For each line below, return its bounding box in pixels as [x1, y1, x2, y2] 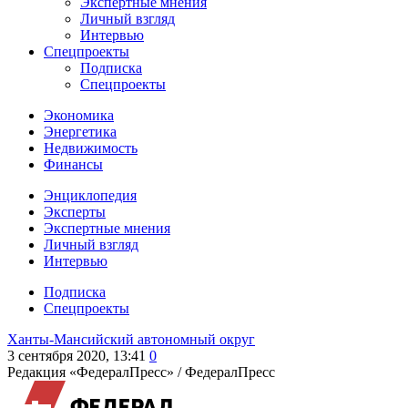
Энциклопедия [44, 188, 137, 203]
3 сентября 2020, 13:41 [7, 348, 146, 363]
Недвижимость [44, 140, 138, 156]
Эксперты [44, 204, 106, 219]
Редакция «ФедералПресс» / [7, 364, 185, 380]
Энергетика [44, 124, 117, 139]
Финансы [44, 157, 103, 172]
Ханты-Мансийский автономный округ [7, 331, 255, 347]
